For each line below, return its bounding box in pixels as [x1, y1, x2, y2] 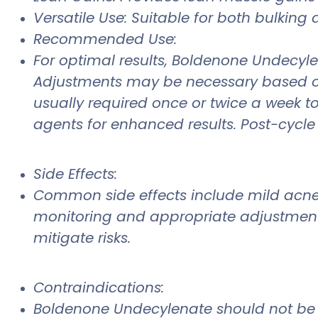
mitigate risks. [33, 228, 131, 248]
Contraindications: [33, 278, 164, 298]
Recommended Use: [33, 29, 177, 50]
